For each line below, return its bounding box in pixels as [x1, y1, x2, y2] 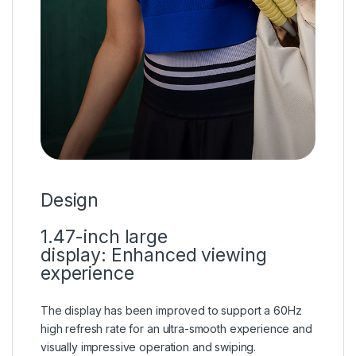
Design [41, 188, 99, 211]
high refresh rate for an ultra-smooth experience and [41, 321, 312, 335]
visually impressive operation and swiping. [41, 339, 257, 354]
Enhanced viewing [110, 243, 267, 266]
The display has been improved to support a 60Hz [41, 303, 302, 317]
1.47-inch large [41, 225, 168, 248]
